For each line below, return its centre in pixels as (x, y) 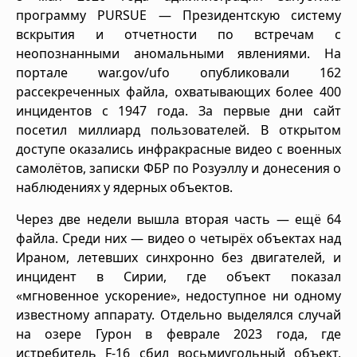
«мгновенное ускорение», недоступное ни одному (178, 295)
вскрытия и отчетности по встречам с (178, 34)
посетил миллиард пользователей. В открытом (178, 129)
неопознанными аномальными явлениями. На (178, 53)
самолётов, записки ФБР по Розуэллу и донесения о (178, 168)
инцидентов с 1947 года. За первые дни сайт (178, 110)
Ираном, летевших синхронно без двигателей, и (178, 257)
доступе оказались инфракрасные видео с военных (178, 149)
